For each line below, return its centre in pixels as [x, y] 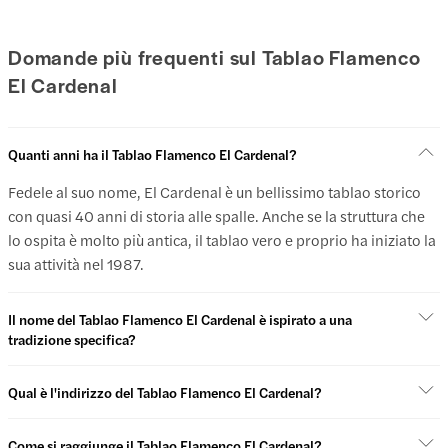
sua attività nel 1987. [76, 264]
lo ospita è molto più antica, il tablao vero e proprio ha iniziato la [222, 240]
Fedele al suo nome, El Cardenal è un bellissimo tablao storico [214, 192]
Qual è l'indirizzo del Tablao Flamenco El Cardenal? [165, 392]
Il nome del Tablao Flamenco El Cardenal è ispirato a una [180, 319]
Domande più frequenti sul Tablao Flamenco [214, 56]
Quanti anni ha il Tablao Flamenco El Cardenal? [152, 154]
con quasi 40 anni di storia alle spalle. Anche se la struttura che [216, 216]
